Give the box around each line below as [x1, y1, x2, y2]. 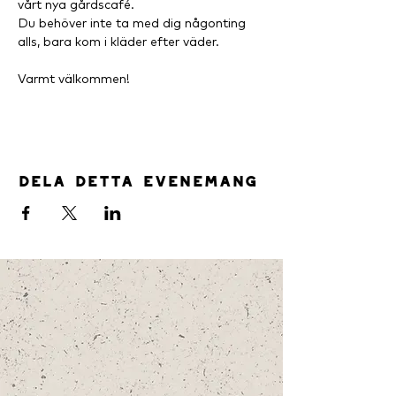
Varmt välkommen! [18, 71, 130, 87]
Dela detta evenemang [18, 167, 257, 188]
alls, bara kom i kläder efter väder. [18, 34, 219, 49]
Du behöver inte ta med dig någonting [18, 15, 249, 31]
